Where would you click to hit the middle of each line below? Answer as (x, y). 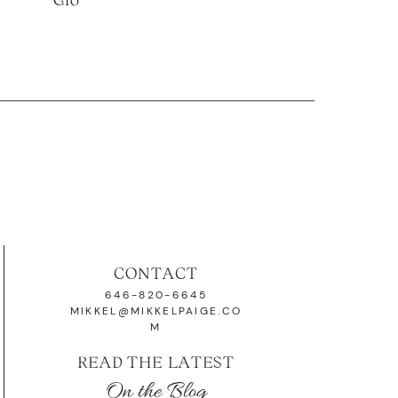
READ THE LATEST (156, 362)
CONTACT (156, 273)
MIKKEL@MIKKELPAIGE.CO (156, 312)
